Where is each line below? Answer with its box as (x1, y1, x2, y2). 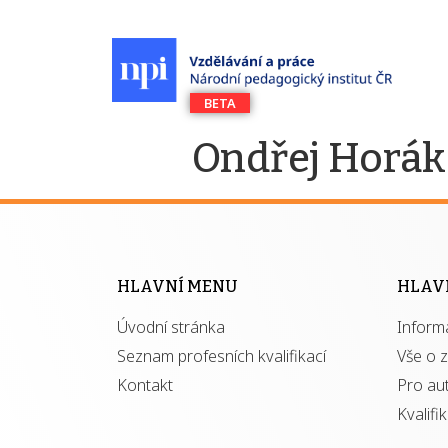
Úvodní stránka (117, 316, 225, 338)
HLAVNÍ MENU (117, 277, 237, 296)
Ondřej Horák (192, 135, 446, 183)
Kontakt (117, 374, 173, 396)
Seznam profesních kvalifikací (117, 345, 326, 367)
